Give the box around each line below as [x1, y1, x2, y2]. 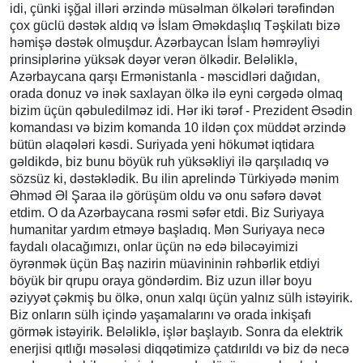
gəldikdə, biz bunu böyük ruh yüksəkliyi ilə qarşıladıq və [10, 154, 329, 169]
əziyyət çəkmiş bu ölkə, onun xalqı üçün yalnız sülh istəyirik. [10, 290, 352, 305]
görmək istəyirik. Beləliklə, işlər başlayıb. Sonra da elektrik [10, 324, 343, 339]
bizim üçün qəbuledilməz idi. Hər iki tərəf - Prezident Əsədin [10, 103, 352, 117]
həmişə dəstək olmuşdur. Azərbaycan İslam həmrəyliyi [10, 35, 320, 49]
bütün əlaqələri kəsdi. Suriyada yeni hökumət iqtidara [10, 137, 314, 152]
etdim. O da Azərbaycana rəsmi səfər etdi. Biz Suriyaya [10, 205, 324, 220]
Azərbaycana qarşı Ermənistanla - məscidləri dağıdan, [10, 69, 320, 83]
